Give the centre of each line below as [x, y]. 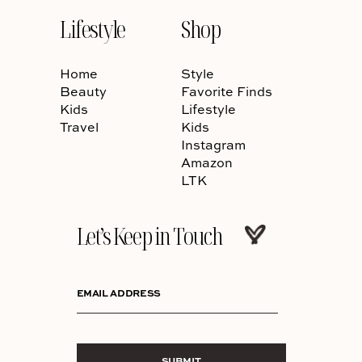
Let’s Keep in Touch [151, 236]
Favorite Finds [227, 92]
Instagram [213, 145]
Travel [79, 127]
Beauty [83, 92]
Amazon [207, 163]
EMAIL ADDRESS [118, 293]
